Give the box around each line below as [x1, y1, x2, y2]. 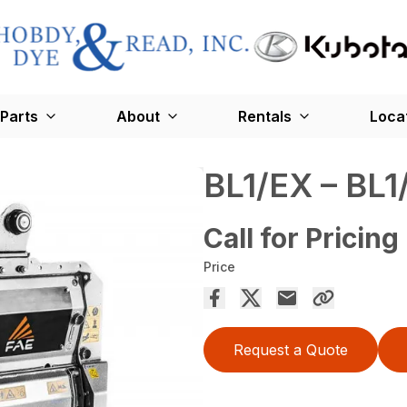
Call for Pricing [203, 222, 399, 255]
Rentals [237, 107, 292, 126]
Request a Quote [233, 341, 348, 360]
